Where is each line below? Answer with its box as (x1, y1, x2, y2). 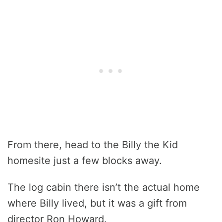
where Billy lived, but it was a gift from (7, 197, 187, 210)
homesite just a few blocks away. (7, 155, 162, 167)
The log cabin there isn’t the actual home (7, 181, 200, 194)
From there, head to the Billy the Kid (7, 139, 178, 151)
